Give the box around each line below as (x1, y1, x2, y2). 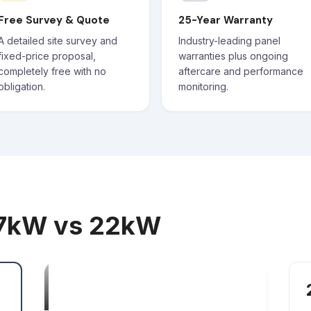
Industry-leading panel (178, 35, 280, 47)
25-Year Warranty (178, 13, 273, 27)
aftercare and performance (178, 65, 303, 77)
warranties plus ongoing (178, 50, 288, 62)
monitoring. (178, 81, 228, 92)
